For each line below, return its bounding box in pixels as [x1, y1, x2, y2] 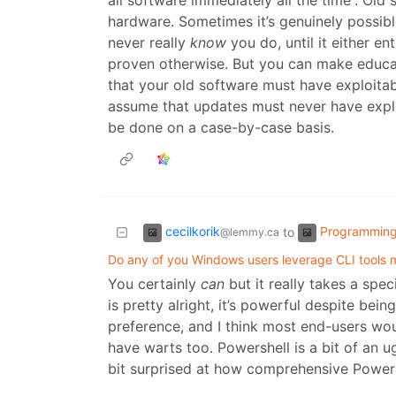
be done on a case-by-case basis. [108, 118, 334, 137]
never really [108, 34, 190, 52]
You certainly [108, 275, 201, 293]
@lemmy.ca [220, 225, 279, 240]
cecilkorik [165, 224, 220, 240]
